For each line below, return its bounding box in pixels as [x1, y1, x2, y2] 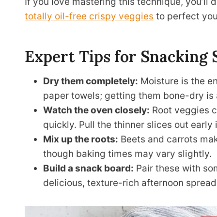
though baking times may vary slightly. [43, 148, 212, 159]
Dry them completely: [43, 76, 138, 87]
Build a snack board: [43, 163, 134, 174]
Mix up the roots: [43, 134, 118, 145]
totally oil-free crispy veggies [25, 11, 154, 22]
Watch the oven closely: [43, 105, 150, 116]
